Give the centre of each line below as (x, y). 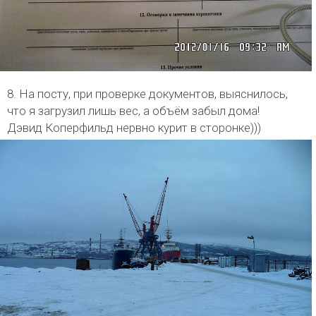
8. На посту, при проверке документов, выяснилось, (147, 93)
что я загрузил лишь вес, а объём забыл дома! (133, 110)
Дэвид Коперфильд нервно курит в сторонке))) (134, 127)
